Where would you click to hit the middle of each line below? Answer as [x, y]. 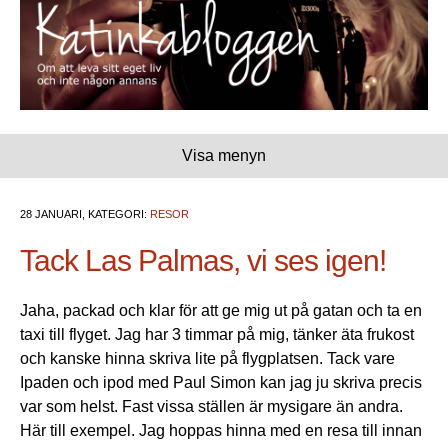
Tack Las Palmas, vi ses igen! [203, 261]
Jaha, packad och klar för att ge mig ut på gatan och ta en [221, 311]
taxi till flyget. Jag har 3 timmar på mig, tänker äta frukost [217, 335]
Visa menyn [224, 156]
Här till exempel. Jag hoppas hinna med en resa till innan [221, 431]
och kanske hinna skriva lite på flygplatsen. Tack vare [207, 359]
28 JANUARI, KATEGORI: [85, 214]
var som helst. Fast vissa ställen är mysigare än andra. [211, 407]
